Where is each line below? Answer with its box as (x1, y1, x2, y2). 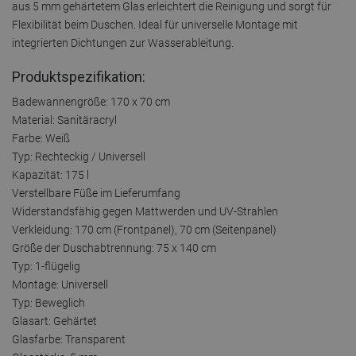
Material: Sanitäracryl (12, 113, 117, 126)
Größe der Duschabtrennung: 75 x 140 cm (12, 241, 216, 254)
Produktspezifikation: (12, 68, 145, 85)
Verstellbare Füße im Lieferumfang (12, 186, 180, 199)
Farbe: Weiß (12, 131, 70, 145)
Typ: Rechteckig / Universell (12, 149, 145, 163)
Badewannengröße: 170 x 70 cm (12, 95, 170, 108)
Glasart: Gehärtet (12, 314, 97, 327)
